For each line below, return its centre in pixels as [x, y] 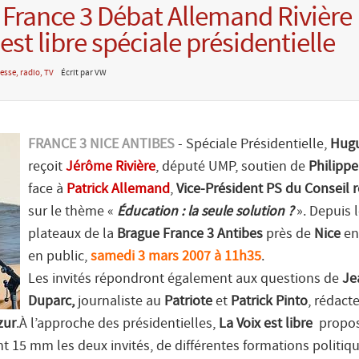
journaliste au [119, 302]
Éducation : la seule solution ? [207, 212]
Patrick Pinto [269, 302]
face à [47, 190]
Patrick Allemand [118, 190]
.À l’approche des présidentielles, [117, 324]
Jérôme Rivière [111, 167]
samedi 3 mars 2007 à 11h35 [176, 257]
